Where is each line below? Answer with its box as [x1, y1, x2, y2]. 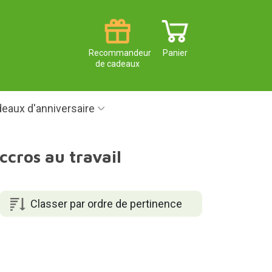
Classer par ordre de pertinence [30, 197, 182, 210]
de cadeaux [95, 59, 140, 69]
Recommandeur [89, 48, 151, 58]
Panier [163, 48, 188, 58]
